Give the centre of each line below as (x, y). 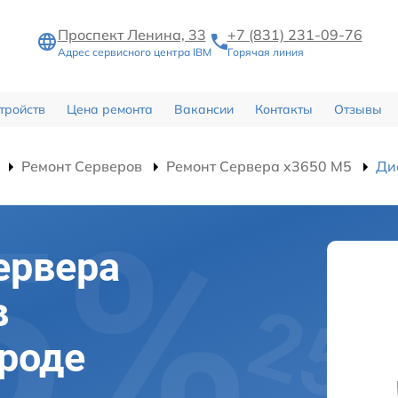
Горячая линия (265, 52)
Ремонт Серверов (82, 166)
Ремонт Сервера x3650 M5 (259, 166)
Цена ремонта (109, 109)
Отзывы (358, 109)
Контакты (283, 109)
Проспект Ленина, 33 (131, 35)
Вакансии (203, 109)
